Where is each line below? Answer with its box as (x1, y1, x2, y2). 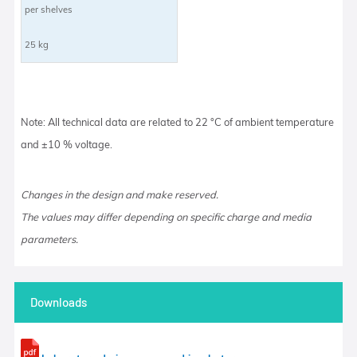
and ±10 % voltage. (21, 137, 113, 151)
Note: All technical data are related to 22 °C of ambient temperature (21, 115, 335, 128)
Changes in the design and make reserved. (21, 187, 219, 201)
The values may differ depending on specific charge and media (21, 210, 312, 223)
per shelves (25, 3, 73, 15)
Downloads (29, 294, 87, 309)
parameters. (21, 232, 79, 245)
